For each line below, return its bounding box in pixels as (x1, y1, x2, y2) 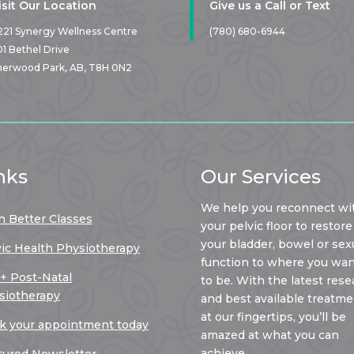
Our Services (200, 165, 321, 189)
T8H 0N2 (88, 62, 133, 74)
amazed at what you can (200, 328, 339, 343)
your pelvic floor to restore (200, 219, 352, 234)
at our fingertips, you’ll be (200, 310, 346, 325)
